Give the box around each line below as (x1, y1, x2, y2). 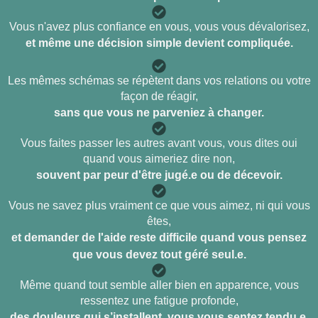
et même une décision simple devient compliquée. (25, 37, 293, 50)
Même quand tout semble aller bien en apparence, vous (19, 279, 299, 292)
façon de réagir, (120, 90, 198, 103)
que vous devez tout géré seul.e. (72, 248, 246, 261)
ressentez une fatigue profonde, (79, 295, 238, 307)
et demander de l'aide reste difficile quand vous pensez (11, 231, 307, 244)
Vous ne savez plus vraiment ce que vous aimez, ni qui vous (8, 199, 310, 212)
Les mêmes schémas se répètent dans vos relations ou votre (7, 75, 311, 87)
